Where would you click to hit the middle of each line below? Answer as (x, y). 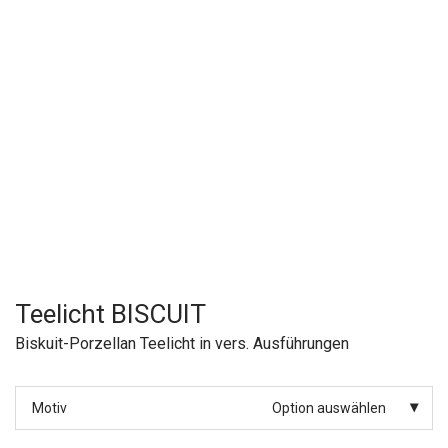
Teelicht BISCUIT (110, 314)
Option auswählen (329, 408)
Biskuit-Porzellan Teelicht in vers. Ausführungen (182, 344)
